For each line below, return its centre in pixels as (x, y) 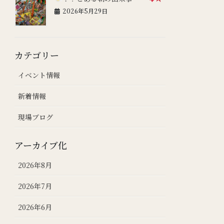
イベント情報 (39, 75)
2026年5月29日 (85, 10)
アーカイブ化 (41, 145)
